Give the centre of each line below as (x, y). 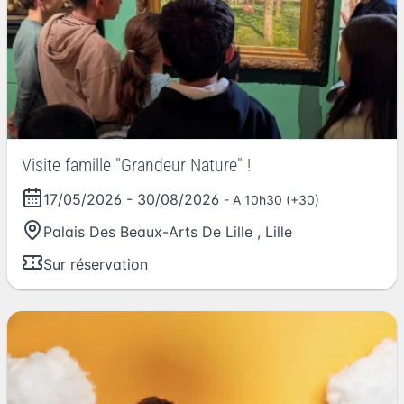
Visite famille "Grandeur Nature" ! (136, 165)
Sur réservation (96, 265)
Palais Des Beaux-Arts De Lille (148, 232)
